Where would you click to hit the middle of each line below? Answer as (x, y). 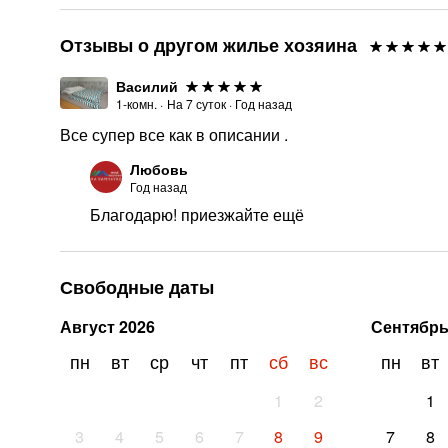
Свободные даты (137, 287)
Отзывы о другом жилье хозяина (208, 45)
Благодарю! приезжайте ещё (197, 214)
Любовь (159, 169)
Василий (147, 86)
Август (87, 326)
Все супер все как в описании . (174, 134)
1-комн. (136, 103)
